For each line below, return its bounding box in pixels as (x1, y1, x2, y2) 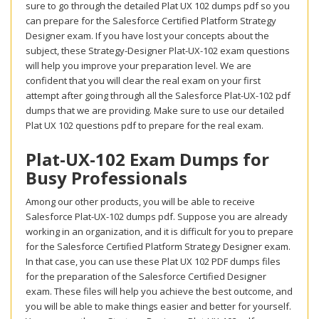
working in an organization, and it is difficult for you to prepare (26, 225, 293, 239)
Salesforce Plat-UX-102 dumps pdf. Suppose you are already (26, 210, 288, 224)
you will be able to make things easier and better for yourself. (26, 300, 291, 313)
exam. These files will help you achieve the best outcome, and (26, 285, 293, 298)
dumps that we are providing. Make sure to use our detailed (26, 104, 284, 117)
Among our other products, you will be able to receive (26, 195, 255, 209)
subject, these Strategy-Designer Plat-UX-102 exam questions (26, 44, 290, 58)
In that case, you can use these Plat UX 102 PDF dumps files (26, 255, 281, 268)
